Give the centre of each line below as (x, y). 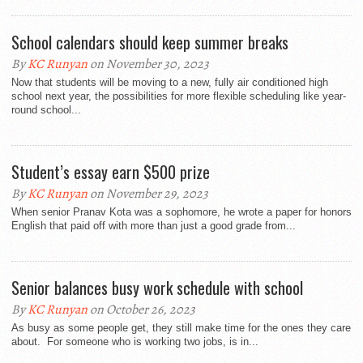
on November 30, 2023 (148, 64)
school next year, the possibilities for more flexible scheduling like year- (179, 96)
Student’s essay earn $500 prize (111, 172)
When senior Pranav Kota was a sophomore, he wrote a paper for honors (181, 212)
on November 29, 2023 (148, 194)
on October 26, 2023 (141, 310)
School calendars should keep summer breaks (150, 42)
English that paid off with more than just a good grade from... (154, 226)
